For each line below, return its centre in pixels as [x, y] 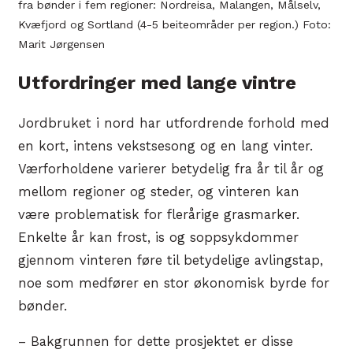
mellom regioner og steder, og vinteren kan [159, 191]
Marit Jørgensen [61, 44]
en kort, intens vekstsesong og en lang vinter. [165, 146]
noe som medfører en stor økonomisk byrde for [174, 283]
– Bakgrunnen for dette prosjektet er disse [156, 342]
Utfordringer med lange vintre [157, 82]
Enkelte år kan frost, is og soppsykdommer [158, 237]
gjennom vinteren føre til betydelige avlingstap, [171, 260]
